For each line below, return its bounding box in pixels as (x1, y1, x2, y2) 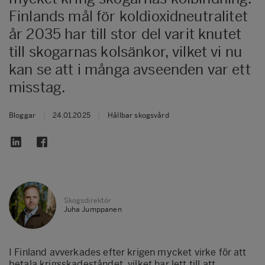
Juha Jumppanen (63, 205, 122, 214)
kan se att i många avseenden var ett (9, 60, 251, 78)
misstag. (9, 78, 66, 96)
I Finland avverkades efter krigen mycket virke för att (9, 246, 247, 258)
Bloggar (9, 111, 36, 119)
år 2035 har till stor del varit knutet (9, 25, 242, 43)
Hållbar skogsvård (108, 111, 169, 119)
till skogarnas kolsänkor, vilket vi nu (9, 43, 243, 60)
